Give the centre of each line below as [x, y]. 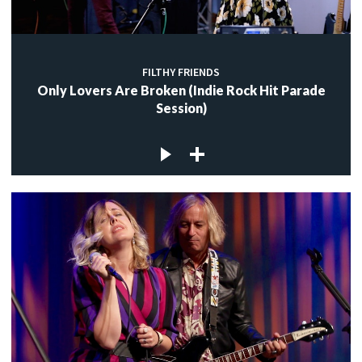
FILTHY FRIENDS [181, 72]
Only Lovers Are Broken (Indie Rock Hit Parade [181, 90]
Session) [181, 108]
